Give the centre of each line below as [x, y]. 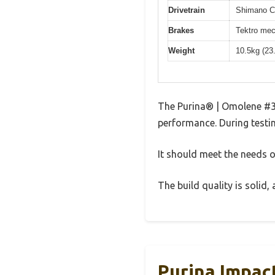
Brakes [181, 30]
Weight [181, 50]
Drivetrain [187, 10]
